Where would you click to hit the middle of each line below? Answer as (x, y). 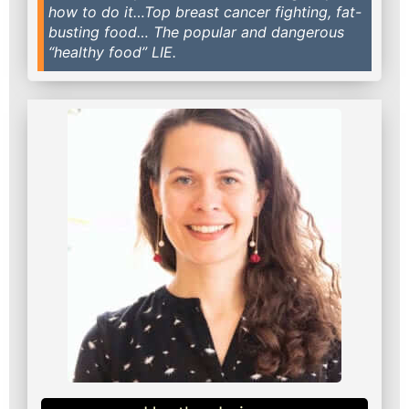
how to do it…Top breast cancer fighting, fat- (205, 11)
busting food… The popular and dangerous (196, 31)
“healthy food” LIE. (112, 52)
